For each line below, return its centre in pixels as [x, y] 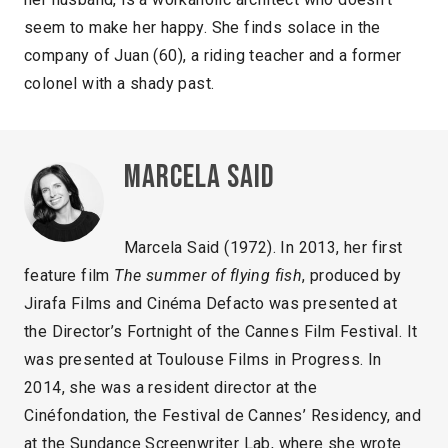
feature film [69, 276]
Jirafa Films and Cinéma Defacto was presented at [211, 304]
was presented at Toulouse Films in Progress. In [203, 360]
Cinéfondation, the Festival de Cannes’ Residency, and [223, 416]
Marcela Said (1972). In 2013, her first [263, 248]
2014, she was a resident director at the [170, 388]
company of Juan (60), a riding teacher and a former [213, 56]
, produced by [352, 276]
